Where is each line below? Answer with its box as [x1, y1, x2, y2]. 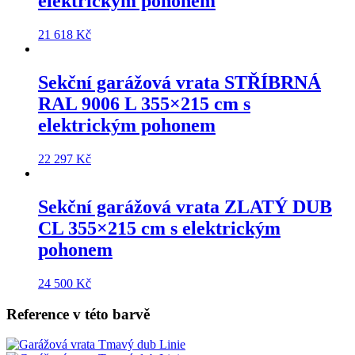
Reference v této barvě [6, 305, 150, 323]
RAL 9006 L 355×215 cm [38, 94, 243, 115]
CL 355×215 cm [38, 218, 170, 239]
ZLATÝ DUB [219, 197, 332, 218]
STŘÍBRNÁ [219, 72, 321, 94]
